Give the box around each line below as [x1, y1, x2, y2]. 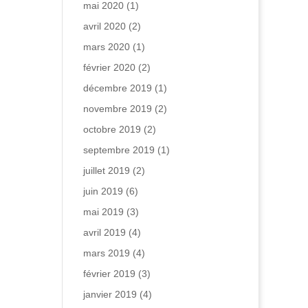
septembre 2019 [82, 144, 155, 155]
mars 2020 [82, 41, 130, 52]
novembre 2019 [82, 103, 152, 114]
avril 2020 [82, 21, 126, 32]
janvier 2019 [82, 289, 137, 300]
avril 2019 [82, 227, 126, 238]
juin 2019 [82, 186, 123, 197]
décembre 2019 [82, 82, 152, 93]
